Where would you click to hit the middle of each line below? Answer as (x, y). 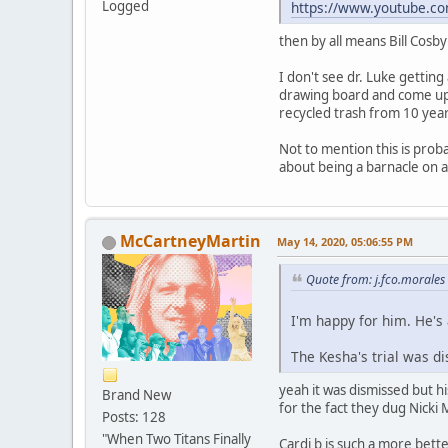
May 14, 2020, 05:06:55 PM (345, 242)
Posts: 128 (134, 417)
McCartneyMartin (190, 241)
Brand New (136, 395)
